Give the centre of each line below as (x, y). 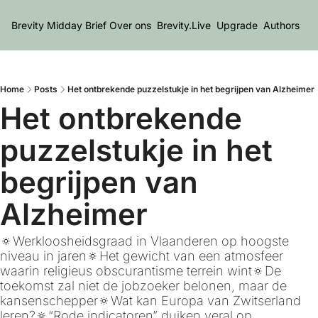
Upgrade (237, 25)
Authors (281, 25)
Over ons (130, 25)
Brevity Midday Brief (59, 25)
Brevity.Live (184, 25)
